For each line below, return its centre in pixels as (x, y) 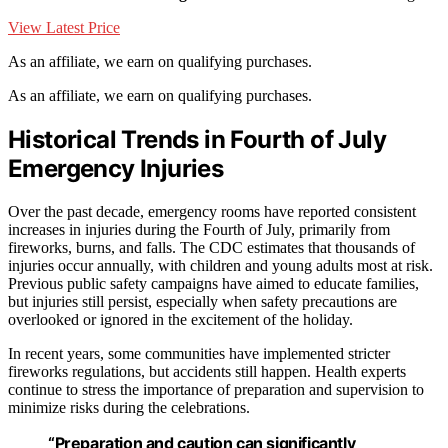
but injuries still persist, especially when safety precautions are (202, 301)
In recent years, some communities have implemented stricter (199, 353)
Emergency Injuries (116, 169)
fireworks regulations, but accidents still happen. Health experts (207, 371)
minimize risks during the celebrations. (129, 407)
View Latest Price (64, 28)
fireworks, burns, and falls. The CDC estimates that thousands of (211, 247)
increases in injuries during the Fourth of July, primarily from (199, 229)
